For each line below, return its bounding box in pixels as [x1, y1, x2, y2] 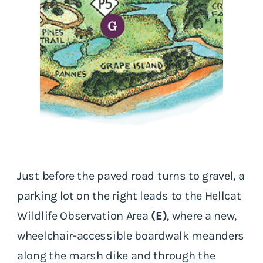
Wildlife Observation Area [17, 208, 151, 222]
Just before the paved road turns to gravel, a [17, 168, 245, 183]
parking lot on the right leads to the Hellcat [17, 188, 241, 203]
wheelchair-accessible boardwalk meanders [17, 228, 245, 242]
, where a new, [167, 208, 237, 222]
